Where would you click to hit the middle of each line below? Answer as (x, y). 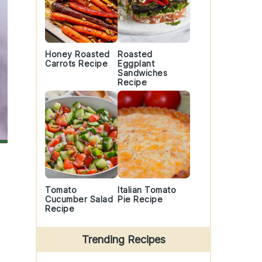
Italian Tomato (147, 190)
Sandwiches (142, 73)
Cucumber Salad (79, 199)
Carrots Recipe (76, 63)
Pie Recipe (140, 199)
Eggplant (136, 63)
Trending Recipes (123, 239)
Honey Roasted (77, 54)
